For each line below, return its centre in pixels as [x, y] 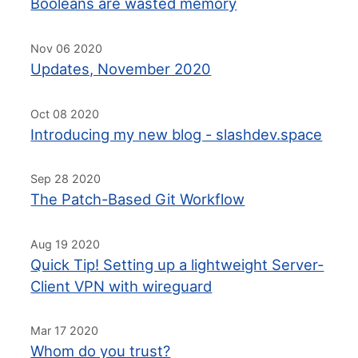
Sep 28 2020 [66, 179]
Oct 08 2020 [65, 113]
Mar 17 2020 [65, 331]
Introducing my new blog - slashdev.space [177, 134]
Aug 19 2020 [66, 244]
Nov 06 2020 [67, 49]
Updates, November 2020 [121, 69]
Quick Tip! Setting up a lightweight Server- [177, 264]
